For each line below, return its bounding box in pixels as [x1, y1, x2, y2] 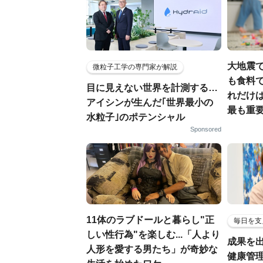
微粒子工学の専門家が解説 [93, 62, 177, 71]
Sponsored [190, 125, 221, 133]
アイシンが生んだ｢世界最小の [86, 97, 213, 107]
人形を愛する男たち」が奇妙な [86, 244, 218, 254]
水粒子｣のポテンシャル [86, 112, 185, 122]
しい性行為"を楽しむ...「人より [86, 229, 220, 240]
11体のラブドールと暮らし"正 [86, 214, 214, 225]
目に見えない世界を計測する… [86, 82, 218, 93]
